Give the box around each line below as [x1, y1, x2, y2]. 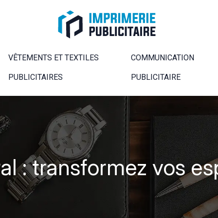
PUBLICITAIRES [8, 73, 63, 82]
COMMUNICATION [130, 53, 194, 63]
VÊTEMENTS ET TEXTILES [8, 53, 99, 63]
